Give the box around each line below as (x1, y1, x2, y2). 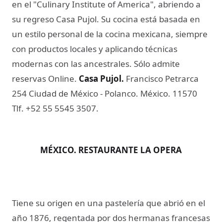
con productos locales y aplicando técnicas (12, 43, 177, 55)
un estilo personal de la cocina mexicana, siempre (12, 28, 208, 40)
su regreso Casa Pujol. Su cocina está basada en (12, 13, 200, 25)
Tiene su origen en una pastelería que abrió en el (12, 197, 205, 209)
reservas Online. (12, 72, 79, 84)
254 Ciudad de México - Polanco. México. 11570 (12, 87, 197, 99)
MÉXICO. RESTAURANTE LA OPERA (40, 144, 182, 156)
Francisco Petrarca (124, 72, 199, 84)
